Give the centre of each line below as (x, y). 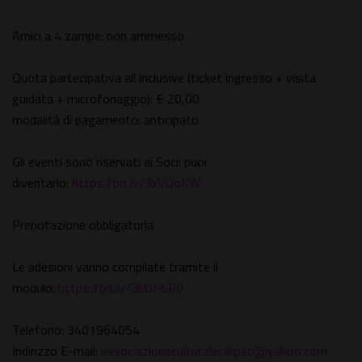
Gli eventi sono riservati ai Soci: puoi (109, 162)
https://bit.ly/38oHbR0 (121, 288)
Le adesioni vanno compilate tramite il (115, 267)
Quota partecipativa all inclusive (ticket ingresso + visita (164, 78)
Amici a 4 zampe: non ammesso (98, 36)
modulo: (35, 288)
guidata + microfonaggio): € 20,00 (106, 99)
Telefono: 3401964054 (76, 330)
